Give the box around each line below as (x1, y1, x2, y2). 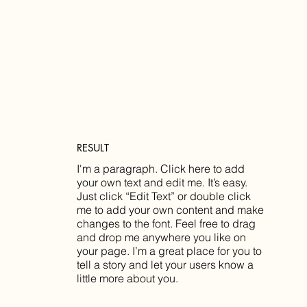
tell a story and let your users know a (77, 258, 254, 271)
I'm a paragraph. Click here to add (77, 162, 245, 175)
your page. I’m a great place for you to (77, 244, 262, 258)
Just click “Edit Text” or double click (77, 189, 251, 203)
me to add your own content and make (77, 203, 264, 217)
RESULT (77, 141, 109, 155)
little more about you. (77, 271, 178, 285)
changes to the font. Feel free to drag (77, 217, 256, 230)
